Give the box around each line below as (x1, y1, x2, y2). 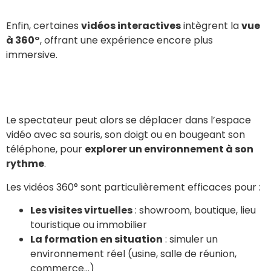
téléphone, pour (6, 142, 85, 157)
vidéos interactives (81, 18, 181, 33)
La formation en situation (30, 232, 163, 246)
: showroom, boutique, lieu (132, 203, 256, 217)
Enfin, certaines (6, 18, 81, 33)
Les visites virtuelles (30, 203, 132, 217)
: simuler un (163, 232, 218, 246)
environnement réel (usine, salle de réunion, (30, 246, 237, 261)
